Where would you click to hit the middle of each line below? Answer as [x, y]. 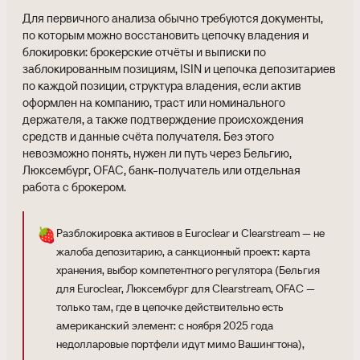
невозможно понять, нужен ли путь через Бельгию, [157, 153]
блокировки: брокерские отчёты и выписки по [144, 52]
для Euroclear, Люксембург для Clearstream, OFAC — [186, 288]
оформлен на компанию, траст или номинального [154, 102]
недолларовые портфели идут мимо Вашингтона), [180, 344]
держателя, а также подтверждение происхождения [163, 119]
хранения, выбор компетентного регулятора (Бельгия [188, 270]
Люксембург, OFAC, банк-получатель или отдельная [162, 170]
